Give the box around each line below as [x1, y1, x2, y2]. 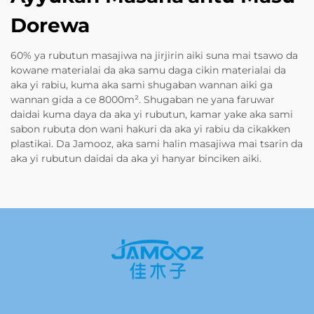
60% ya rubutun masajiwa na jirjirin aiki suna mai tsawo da [11, 48, 298, 62]
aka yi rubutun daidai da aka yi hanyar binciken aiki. [11, 151, 261, 165]
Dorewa [11, 13, 90, 37]
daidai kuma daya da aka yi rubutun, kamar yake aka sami [11, 107, 293, 121]
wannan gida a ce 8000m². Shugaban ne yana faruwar [11, 93, 275, 106]
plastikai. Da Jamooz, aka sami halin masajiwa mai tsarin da [11, 137, 303, 150]
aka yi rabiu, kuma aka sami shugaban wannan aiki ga [11, 78, 273, 91]
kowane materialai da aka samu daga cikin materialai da [11, 63, 286, 76]
